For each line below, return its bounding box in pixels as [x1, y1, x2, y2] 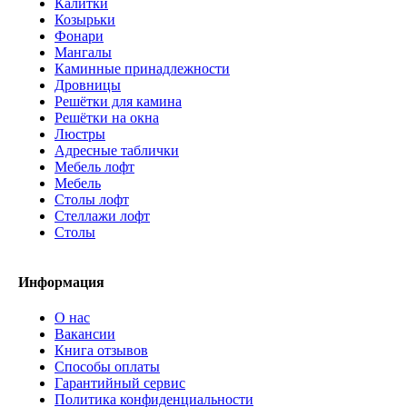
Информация [18, 274, 104, 291]
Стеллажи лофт [55, 207, 150, 223]
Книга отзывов [55, 342, 148, 359]
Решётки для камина [55, 93, 182, 109]
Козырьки [55, 11, 115, 27]
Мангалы [55, 44, 112, 60]
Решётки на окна [55, 109, 159, 125]
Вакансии [55, 326, 115, 342]
